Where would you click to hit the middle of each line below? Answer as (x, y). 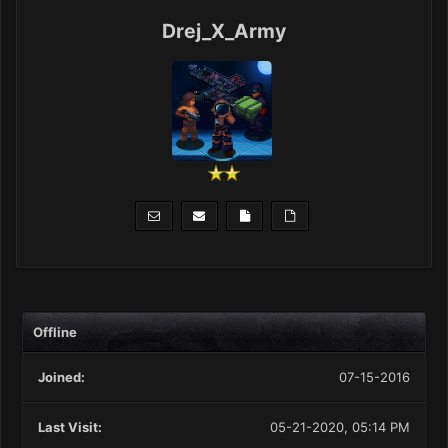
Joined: (61, 377)
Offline (55, 332)
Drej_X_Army (224, 31)
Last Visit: (70, 427)
